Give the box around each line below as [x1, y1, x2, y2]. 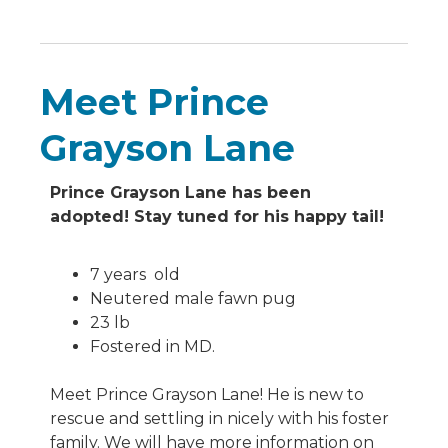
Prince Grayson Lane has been [50, 182, 311, 202]
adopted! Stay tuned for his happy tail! [50, 206, 384, 226]
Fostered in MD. [90, 337, 215, 357]
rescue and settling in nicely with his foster [50, 409, 389, 429]
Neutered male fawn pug [90, 289, 300, 309]
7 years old [90, 265, 180, 285]
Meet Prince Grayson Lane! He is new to [50, 385, 364, 405]
